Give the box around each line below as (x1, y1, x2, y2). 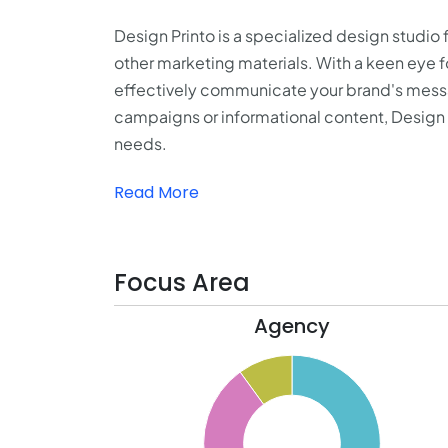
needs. (114, 133, 167, 154)
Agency (253, 312, 330, 340)
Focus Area (114, 266, 250, 299)
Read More (114, 181, 199, 204)
